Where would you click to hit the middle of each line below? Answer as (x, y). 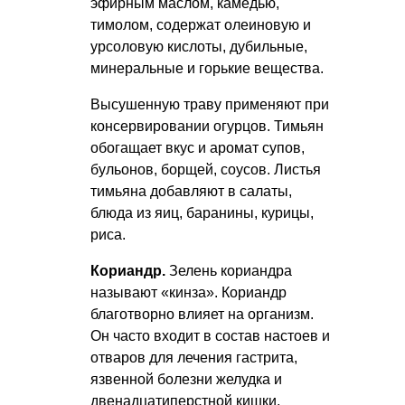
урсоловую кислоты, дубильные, (199, 47)
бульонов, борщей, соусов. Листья (206, 170)
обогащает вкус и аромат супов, (198, 148)
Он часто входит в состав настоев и (210, 336)
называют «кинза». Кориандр (188, 293)
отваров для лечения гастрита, (194, 358)
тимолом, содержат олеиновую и (201, 25)
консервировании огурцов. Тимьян (207, 127)
